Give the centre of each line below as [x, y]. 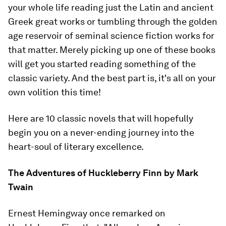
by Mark [181, 173]
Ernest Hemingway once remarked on [87, 213]
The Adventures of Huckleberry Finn [85, 173]
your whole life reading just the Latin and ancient [111, 7]
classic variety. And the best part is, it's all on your [112, 78]
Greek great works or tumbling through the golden [113, 21]
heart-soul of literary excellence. [76, 147]
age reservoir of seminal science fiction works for [111, 36]
